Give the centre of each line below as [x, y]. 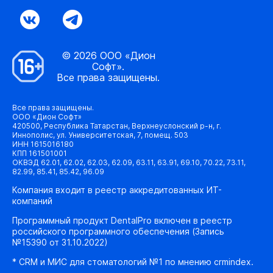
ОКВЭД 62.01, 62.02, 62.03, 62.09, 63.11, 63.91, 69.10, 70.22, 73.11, [129, 163]
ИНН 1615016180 [43, 144]
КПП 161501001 [40, 154]
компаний [32, 201]
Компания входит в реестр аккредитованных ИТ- [117, 190]
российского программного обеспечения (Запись [118, 232]
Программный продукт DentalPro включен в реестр [122, 221]
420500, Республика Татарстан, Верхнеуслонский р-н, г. [117, 126]
